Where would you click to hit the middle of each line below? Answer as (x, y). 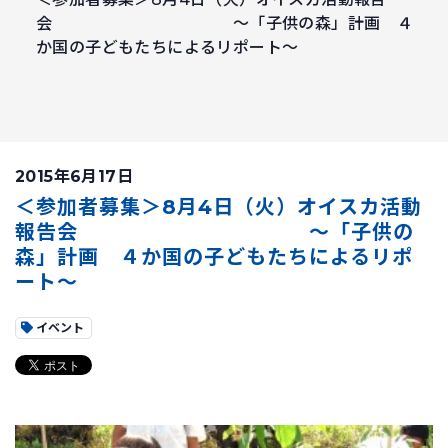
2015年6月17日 (74, 176)
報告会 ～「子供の (214, 232)
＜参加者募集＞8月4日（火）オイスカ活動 (218, 207)
